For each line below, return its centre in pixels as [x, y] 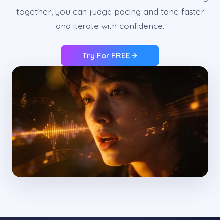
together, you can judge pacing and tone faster [110, 12]
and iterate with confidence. [110, 26]
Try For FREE [106, 56]
